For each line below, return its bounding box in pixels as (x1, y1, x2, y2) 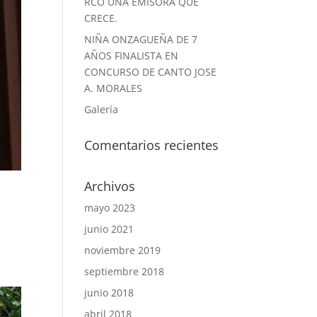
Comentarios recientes (84, 137, 219, 154)
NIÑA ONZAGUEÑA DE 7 (84, 33, 198, 46)
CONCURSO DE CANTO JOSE (84, 65, 217, 79)
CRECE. (84, 11, 118, 25)
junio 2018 (84, 286, 134, 299)
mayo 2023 (84, 201, 136, 214)
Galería (84, 103, 119, 116)
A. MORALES (84, 81, 143, 95)
